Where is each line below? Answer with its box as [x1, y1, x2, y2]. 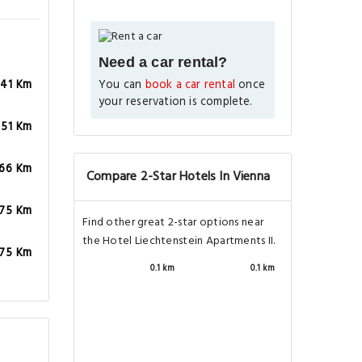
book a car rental [145, 75, 235, 95]
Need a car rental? [99, 53, 228, 70]
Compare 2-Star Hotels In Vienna [86, 166, 271, 187]
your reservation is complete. [99, 92, 253, 112]
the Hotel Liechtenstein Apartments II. [82, 231, 276, 250]
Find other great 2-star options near [82, 213, 264, 232]
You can [99, 75, 145, 95]
